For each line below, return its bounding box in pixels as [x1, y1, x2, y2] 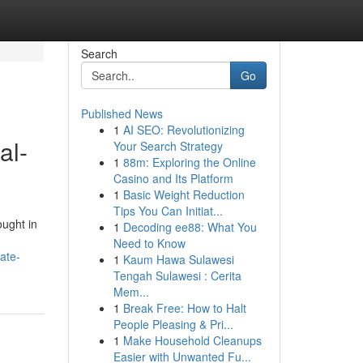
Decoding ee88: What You [122, 219, 257, 235]
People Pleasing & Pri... [113, 316, 233, 332]
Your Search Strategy [113, 138, 223, 154]
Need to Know [113, 235, 186, 251]
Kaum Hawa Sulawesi [122, 251, 234, 267]
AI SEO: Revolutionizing [122, 122, 245, 138]
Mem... [113, 284, 149, 300]
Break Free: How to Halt [122, 300, 246, 316]
